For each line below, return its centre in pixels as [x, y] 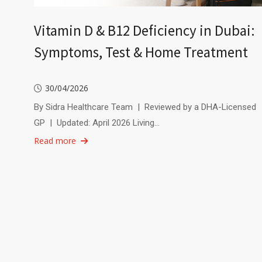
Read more [55, 140]
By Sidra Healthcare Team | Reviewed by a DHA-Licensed [145, 107]
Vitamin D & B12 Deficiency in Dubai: [144, 30]
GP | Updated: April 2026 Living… [96, 123]
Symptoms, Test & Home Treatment [141, 52]
